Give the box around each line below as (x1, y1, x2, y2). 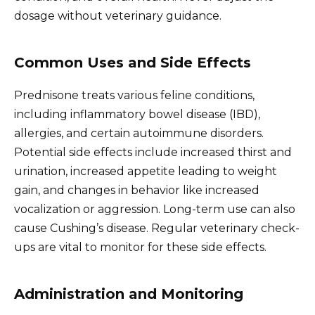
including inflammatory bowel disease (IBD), (14, 108, 260, 122)
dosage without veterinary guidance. (14, 9, 221, 23)
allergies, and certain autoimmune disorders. (14, 127, 264, 141)
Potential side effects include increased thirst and (14, 146, 292, 160)
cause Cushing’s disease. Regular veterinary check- (14, 221, 300, 236)
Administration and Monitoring (14, 285, 243, 303)
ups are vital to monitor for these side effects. (14, 240, 266, 255)
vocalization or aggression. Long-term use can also (14, 202, 295, 217)
